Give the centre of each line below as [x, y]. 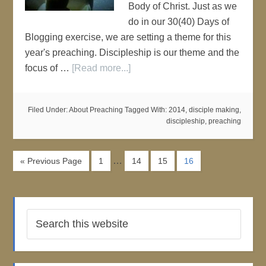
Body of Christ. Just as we [183, 6]
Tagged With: [146, 110]
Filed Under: [48, 110]
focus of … [49, 68]
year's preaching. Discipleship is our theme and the [132, 53]
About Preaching [96, 110]
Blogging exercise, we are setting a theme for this [128, 37]
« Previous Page [51, 161]
